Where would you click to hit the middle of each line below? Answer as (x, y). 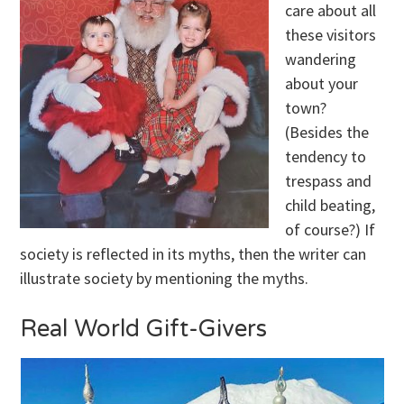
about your (322, 84)
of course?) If (331, 230)
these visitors (331, 35)
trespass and (329, 181)
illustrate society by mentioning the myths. (165, 279)
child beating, (331, 206)
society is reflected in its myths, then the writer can (193, 254)
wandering (321, 60)
